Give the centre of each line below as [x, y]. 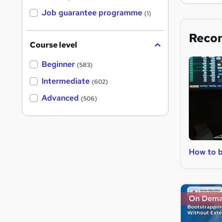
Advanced [60, 98]
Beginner [58, 64]
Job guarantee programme [92, 13]
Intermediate [66, 81]
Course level [54, 45]
